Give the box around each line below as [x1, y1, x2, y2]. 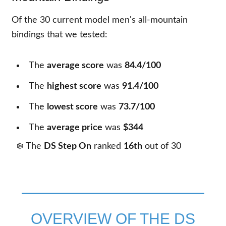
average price [47, 123, 103, 132]
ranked [91, 142, 124, 151]
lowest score [47, 102, 98, 111]
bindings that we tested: [12, 30, 108, 39]
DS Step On [44, 142, 92, 151]
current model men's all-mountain [50, 16, 188, 25]
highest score [47, 82, 102, 91]
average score [47, 61, 104, 70]
